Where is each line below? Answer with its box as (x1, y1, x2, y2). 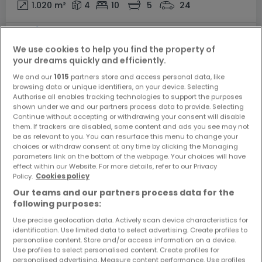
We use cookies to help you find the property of (13, 43, 215, 55)
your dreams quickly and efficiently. (13, 54, 166, 66)
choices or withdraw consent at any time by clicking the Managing (13, 141, 238, 151)
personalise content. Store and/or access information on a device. (13, 235, 236, 244)
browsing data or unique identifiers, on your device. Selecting (13, 81, 219, 91)
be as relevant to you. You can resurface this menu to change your (13, 131, 238, 141)
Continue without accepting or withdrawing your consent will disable (13, 111, 245, 121)
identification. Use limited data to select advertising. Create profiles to (13, 225, 247, 235)
